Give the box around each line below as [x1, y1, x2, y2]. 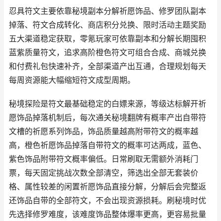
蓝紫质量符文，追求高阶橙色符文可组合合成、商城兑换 [9, 48, 206, 57]
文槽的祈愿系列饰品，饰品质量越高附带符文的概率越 [9, 127, 198, 136]
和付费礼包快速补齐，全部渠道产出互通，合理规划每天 [9, 62, 206, 71]
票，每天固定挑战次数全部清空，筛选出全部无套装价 [9, 168, 198, 178]
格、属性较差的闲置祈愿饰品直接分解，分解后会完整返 [9, 182, 206, 191]
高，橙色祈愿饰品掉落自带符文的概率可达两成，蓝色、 [9, 141, 206, 150]
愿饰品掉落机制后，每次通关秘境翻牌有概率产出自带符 [9, 113, 206, 122]
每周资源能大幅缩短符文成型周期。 [9, 75, 135, 85]
